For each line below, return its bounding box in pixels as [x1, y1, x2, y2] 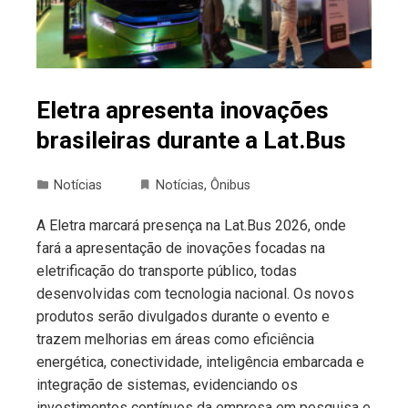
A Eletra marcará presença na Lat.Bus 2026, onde [36, 216, 346, 234]
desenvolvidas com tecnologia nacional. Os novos [36, 284, 354, 302]
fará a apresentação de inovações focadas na [36, 239, 325, 257]
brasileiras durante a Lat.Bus [36, 126, 346, 154]
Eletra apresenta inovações [36, 96, 329, 124]
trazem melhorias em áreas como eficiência [36, 330, 314, 348]
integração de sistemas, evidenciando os [36, 375, 298, 393]
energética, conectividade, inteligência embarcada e [36, 352, 364, 371]
